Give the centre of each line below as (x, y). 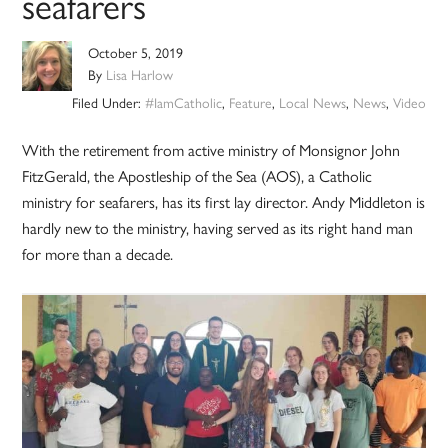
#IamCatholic (183, 102)
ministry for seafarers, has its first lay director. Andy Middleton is (224, 202)
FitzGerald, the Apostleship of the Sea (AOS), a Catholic (197, 176)
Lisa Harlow (140, 74)
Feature (250, 102)
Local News (312, 102)
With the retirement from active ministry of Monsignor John (211, 150)
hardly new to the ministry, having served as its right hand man (218, 228)
